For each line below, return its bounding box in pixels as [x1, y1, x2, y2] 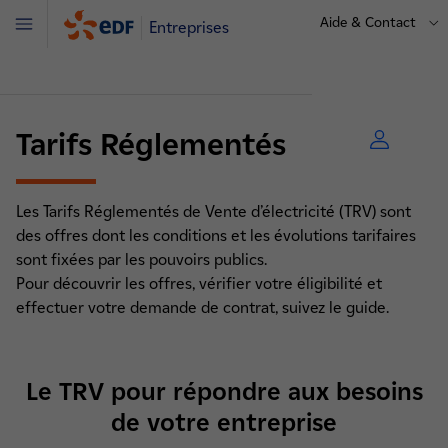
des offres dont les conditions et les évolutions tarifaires [16, 226, 416, 245]
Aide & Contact [319, 14, 416, 31]
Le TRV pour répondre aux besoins [25, 377, 423, 406]
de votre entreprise [111, 408, 337, 437]
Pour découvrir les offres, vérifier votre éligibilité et [16, 274, 382, 293]
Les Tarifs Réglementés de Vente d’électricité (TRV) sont [16, 202, 411, 221]
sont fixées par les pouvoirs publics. [16, 250, 271, 269]
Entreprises [149, 18, 230, 37]
